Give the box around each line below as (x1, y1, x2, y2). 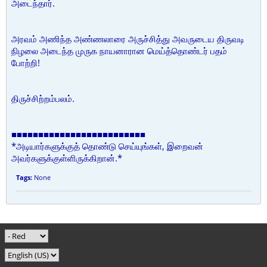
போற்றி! (11, 57, 40, 69)
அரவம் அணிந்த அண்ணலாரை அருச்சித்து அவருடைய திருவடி (11, 33, 244, 45)
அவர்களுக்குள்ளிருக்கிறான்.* (11, 152, 122, 164)
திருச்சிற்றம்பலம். (11, 92, 74, 104)
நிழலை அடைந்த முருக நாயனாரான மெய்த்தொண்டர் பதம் (11, 45, 227, 57)
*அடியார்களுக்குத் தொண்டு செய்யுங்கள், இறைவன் (11, 140, 203, 152)
